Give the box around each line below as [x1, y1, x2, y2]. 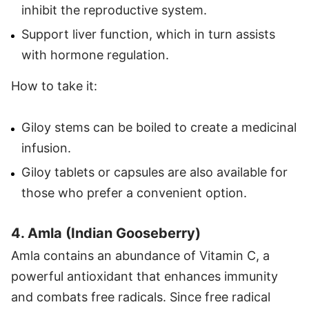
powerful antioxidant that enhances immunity [11, 268, 278, 283]
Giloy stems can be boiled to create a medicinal [21, 119, 297, 134]
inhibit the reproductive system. [21, 2, 207, 17]
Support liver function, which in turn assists [21, 26, 275, 41]
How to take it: [11, 78, 97, 93]
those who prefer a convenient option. [21, 185, 247, 200]
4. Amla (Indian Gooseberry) [11, 224, 201, 241]
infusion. [21, 140, 71, 155]
